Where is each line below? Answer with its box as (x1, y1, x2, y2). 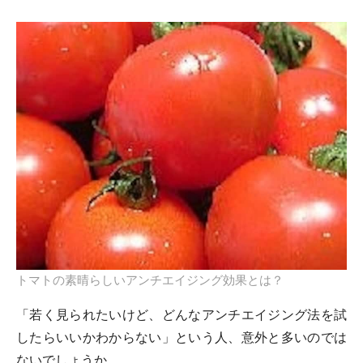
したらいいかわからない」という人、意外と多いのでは (16, 330, 347, 345)
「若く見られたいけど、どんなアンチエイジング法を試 (16, 307, 347, 322)
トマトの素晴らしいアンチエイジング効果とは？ (16, 273, 284, 288)
